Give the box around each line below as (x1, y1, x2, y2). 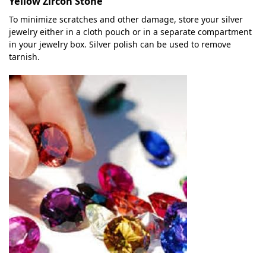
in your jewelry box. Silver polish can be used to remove (9, 38, 231, 50)
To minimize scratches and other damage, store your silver (9, 13, 243, 25)
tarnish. (9, 50, 40, 62)
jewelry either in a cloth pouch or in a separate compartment (9, 26, 252, 37)
